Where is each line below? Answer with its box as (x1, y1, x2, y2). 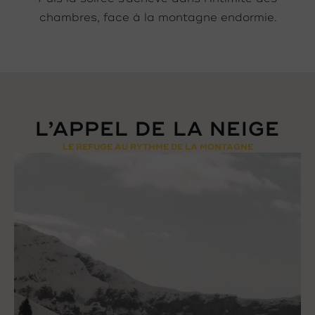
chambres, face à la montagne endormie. (39, 11, 276, 25)
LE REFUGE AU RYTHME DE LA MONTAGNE (62, 142, 253, 153)
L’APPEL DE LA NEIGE (34, 117, 281, 142)
